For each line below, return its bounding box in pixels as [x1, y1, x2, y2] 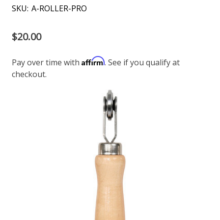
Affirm [82, 55, 105, 66]
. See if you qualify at [105, 56, 180, 68]
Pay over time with [12, 56, 82, 68]
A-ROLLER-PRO [31, 2, 87, 14]
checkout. [12, 68, 47, 80]
